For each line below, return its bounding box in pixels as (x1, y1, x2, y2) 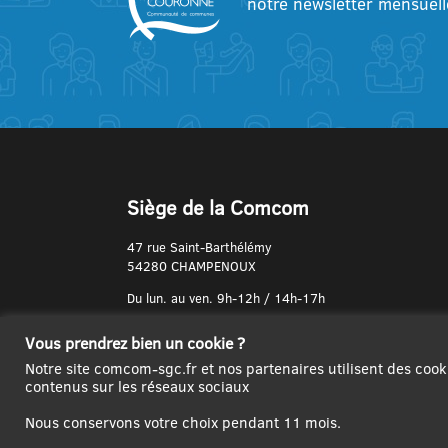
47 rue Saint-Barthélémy (127, 237, 272, 256)
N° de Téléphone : (127, 320, 230, 339)
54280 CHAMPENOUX (127, 256, 256, 275)
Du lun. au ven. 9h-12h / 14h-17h (127, 288, 325, 307)
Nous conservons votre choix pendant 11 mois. (25, 412, 341, 433)
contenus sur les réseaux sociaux (25, 376, 249, 397)
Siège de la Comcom (127, 192, 309, 221)
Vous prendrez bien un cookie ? (25, 332, 245, 354)
